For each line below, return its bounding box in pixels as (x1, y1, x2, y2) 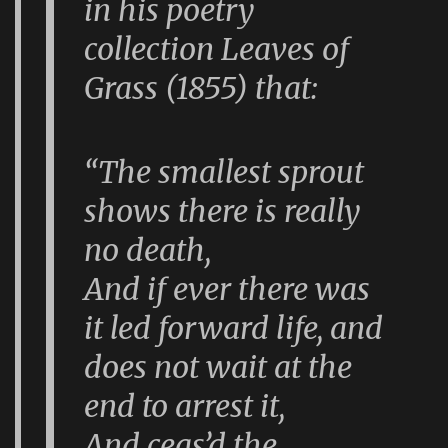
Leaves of (221, 29, 350, 68)
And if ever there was (84, 269, 371, 308)
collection (84, 29, 222, 68)
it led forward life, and (84, 308, 384, 347)
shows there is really (84, 191, 362, 230)
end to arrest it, (84, 386, 286, 425)
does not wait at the (84, 347, 353, 386)
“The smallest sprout (84, 152, 365, 191)
